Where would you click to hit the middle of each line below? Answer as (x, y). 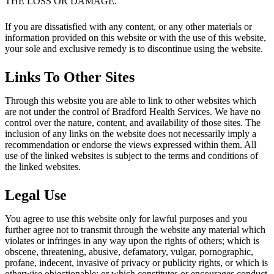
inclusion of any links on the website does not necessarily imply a (131, 133)
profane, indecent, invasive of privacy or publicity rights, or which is (136, 262)
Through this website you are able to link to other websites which (131, 100)
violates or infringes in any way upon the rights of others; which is (132, 240)
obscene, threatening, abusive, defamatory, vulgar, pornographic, (129, 251)
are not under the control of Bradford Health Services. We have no (133, 111)
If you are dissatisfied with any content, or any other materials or (128, 26)
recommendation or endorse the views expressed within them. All (131, 144)
